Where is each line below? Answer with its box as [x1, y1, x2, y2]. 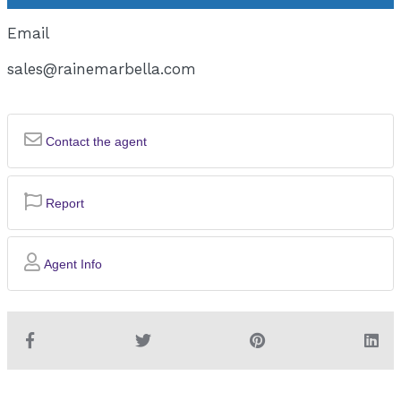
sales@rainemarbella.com [7, 59, 197, 78]
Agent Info [40, 257, 103, 272]
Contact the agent [42, 134, 148, 149]
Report [42, 195, 85, 210]
